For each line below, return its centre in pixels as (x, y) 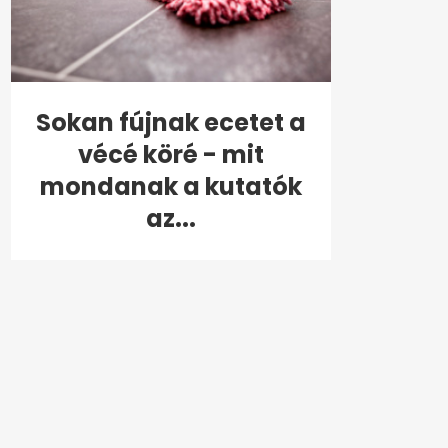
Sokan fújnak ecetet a (171, 122)
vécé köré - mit (171, 154)
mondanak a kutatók (171, 186)
